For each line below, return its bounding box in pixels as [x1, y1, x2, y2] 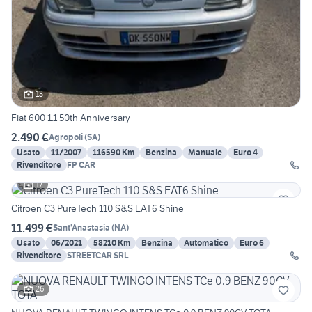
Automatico [184, 237, 228, 248]
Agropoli [49, 132, 83, 143]
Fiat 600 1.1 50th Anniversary [11, 111, 130, 124]
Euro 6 [240, 237, 264, 248]
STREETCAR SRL [67, 249, 129, 260]
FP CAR [67, 159, 95, 170]
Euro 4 [233, 146, 258, 157]
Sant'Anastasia [53, 222, 110, 233]
